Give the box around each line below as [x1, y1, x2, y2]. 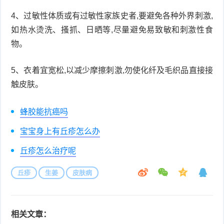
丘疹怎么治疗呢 [20, 146, 76, 155]
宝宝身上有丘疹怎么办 [20, 126, 100, 135]
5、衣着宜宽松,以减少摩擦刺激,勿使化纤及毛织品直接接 [11, 65, 213, 74]
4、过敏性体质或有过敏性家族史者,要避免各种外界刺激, [11, 11, 213, 20]
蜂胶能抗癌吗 [20, 107, 68, 116]
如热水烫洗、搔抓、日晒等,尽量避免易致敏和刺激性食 [11, 25, 213, 34]
